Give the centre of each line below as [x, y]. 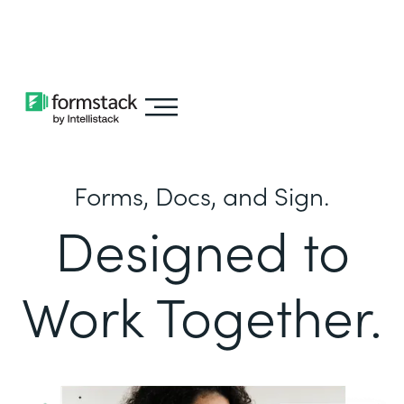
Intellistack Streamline [88, 45]
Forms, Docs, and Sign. [202, 195]
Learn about [98, 21]
